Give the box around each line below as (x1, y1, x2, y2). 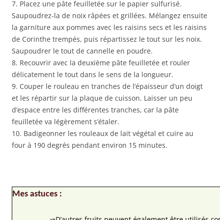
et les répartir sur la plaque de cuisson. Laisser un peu (12, 93, 192, 103)
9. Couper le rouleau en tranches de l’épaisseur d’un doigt (12, 82, 203, 91)
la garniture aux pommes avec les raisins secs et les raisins (12, 23, 207, 32)
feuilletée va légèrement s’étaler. (12, 117, 119, 127)
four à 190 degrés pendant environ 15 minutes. (12, 140, 167, 150)
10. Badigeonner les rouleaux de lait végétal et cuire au (12, 129, 193, 138)
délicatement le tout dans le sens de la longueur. (12, 70, 173, 80)
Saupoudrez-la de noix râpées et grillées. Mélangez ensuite (12, 11, 207, 21)
